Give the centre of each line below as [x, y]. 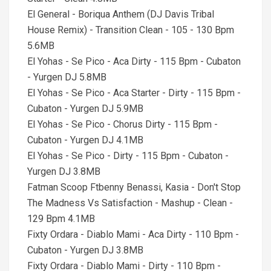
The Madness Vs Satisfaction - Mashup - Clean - [130, 203]
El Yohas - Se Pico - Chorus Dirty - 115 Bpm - [122, 124]
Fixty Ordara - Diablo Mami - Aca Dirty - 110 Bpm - [133, 234]
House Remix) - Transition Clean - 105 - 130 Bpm [131, 30]
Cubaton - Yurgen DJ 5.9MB [85, 109]
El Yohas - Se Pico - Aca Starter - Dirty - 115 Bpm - [134, 93]
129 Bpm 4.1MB [61, 219]
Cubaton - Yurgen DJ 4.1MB [85, 140]
